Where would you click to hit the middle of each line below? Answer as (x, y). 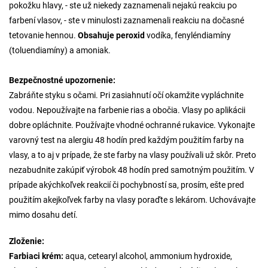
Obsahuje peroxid (111, 35)
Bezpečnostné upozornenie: (62, 80)
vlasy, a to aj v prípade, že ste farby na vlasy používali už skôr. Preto (133, 155)
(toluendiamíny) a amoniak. (60, 50)
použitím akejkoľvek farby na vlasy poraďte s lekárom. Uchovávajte (132, 200)
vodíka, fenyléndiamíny (188, 35)
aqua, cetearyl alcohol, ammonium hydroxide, (148, 256)
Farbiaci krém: (36, 256)
